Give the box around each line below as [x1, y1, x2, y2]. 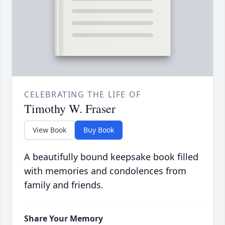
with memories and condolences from [24, 164, 186, 177]
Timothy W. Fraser [24, 100, 116, 117]
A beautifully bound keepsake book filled [24, 150, 198, 163]
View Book [33, 125, 66, 135]
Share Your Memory [24, 212, 103, 224]
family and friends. [24, 178, 103, 191]
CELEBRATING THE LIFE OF [24, 88, 141, 100]
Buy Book [83, 125, 114, 135]
